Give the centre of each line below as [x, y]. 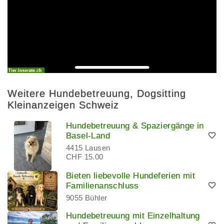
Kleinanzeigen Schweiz [63, 105]
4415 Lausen [88, 148]
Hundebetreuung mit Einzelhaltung [133, 216]
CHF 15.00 [85, 157]
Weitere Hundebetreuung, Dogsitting [97, 94]
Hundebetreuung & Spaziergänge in [135, 126]
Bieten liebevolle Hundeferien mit [131, 176]
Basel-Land [88, 136]
